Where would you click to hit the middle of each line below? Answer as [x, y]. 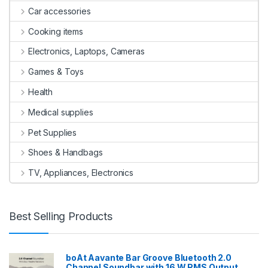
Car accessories [59, 11]
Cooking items [56, 31]
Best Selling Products [61, 217]
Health [40, 92]
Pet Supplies [52, 132]
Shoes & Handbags [65, 153]
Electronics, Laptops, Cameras [86, 51]
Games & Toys [56, 72]
